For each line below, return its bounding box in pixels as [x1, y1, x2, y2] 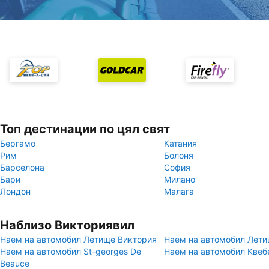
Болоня [164, 150, 193, 160]
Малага [164, 186, 194, 196]
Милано [164, 174, 195, 184]
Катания [164, 138, 197, 148]
